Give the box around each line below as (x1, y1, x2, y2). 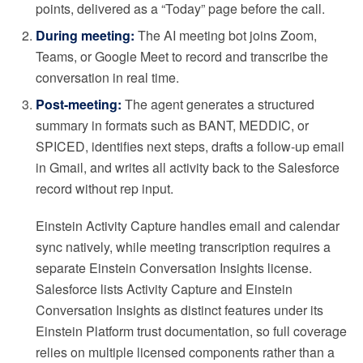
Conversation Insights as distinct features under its (36, 301, 323, 320)
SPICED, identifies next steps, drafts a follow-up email (36, 137, 344, 156)
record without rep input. (36, 179, 173, 199)
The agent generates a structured (122, 95, 314, 114)
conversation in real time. (36, 68, 179, 88)
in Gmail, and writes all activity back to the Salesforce (36, 158, 340, 177)
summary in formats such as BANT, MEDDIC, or (36, 116, 309, 135)
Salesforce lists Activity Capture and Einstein (36, 280, 293, 299)
